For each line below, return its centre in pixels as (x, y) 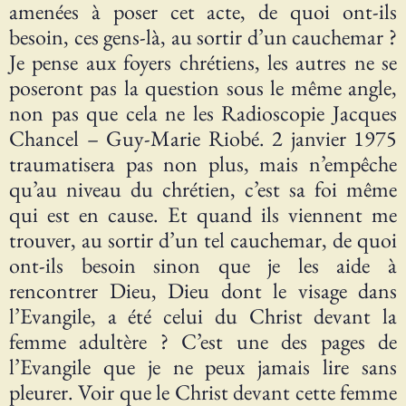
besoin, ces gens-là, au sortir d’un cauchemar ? (203, 37)
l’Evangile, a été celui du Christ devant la (203, 316)
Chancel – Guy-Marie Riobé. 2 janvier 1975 (203, 139)
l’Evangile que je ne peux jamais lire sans (203, 367)
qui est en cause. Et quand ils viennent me (203, 215)
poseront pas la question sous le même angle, (203, 88)
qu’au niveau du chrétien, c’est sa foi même (203, 189)
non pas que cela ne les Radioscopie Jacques (203, 113)
